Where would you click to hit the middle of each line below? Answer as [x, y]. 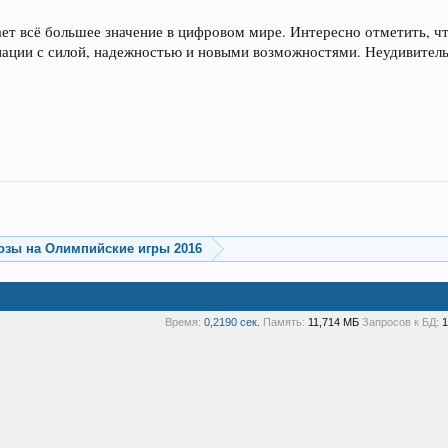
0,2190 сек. [232, 322]
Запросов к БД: [400, 322]
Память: [284, 322]
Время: [183, 322]
